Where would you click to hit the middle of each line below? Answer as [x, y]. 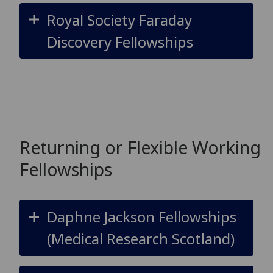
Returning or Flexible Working [140, 147]
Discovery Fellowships [120, 41]
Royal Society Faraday [119, 19]
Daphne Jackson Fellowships [141, 216]
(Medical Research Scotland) [140, 238]
